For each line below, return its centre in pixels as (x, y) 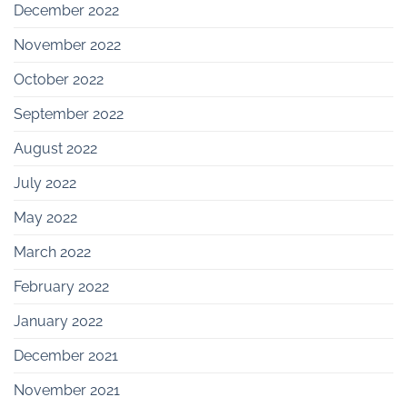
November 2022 (67, 45)
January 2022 (58, 321)
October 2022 (59, 79)
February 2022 (61, 286)
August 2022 (55, 148)
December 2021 (66, 355)
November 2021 (67, 390)
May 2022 (45, 217)
